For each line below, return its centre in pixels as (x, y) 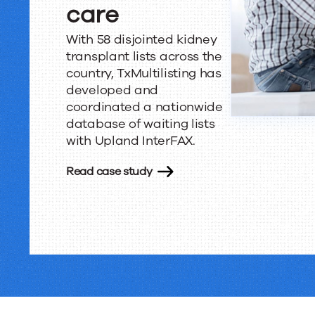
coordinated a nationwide (144, 107)
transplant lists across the (144, 56)
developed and (112, 90)
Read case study (109, 172)
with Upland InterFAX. (131, 141)
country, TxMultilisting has (144, 73)
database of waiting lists (141, 124)
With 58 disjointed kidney (142, 39)
